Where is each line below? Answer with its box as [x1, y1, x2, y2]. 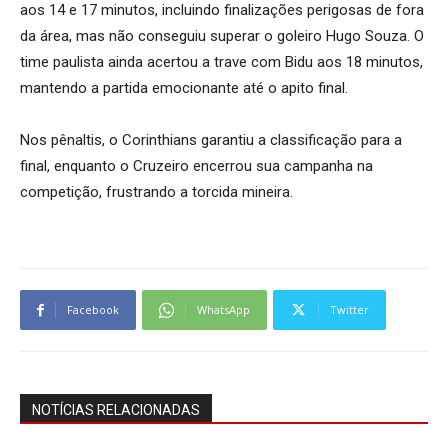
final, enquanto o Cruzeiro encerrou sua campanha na [20, 157, 373, 175]
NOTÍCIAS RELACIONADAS [32, 402, 200, 418]
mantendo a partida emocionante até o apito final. [20, 79, 348, 97]
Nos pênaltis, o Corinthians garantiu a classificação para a [20, 131, 402, 149]
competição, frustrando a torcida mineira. [20, 183, 293, 201]
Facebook [67, 302, 119, 317]
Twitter [330, 302, 369, 317]
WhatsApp [197, 302, 250, 317]
